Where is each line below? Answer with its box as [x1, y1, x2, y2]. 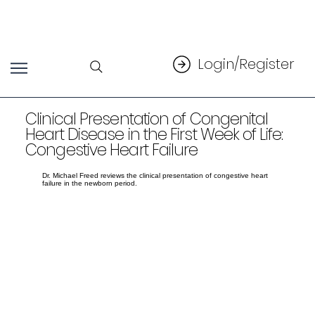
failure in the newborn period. [42, 179, 138, 187]
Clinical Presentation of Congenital [25, 107, 269, 130]
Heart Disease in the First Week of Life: [25, 122, 283, 146]
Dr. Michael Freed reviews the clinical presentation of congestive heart [42, 171, 269, 179]
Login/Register [197, 54, 295, 75]
